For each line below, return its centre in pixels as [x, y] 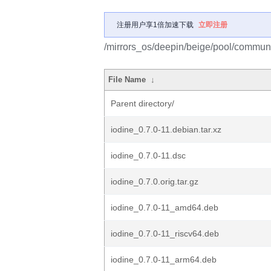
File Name [127, 80]
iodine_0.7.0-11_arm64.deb [164, 260]
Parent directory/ [142, 103]
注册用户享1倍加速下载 [155, 25]
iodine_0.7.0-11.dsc [148, 155]
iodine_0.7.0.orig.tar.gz [155, 181]
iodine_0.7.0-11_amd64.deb [165, 207]
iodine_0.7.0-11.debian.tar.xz [166, 129]
